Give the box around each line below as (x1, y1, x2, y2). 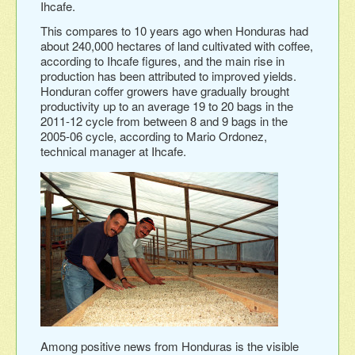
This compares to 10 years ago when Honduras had (40, 21, 308, 39)
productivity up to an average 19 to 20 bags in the (40, 97, 293, 114)
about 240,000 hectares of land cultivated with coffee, (40, 36, 313, 54)
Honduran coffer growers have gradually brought (40, 82, 289, 99)
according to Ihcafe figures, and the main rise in (40, 52, 284, 69)
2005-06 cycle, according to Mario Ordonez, (40, 127, 267, 144)
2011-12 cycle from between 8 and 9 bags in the (40, 112, 288, 129)
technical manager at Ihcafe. (40, 142, 186, 159)
